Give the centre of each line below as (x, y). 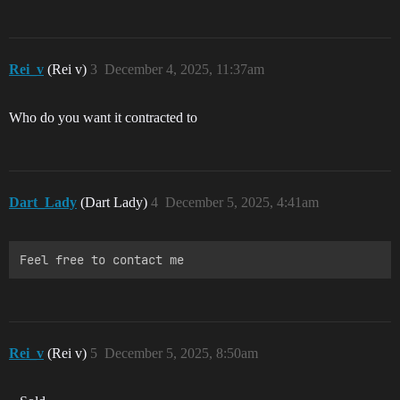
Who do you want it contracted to (103, 117)
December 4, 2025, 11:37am (184, 69)
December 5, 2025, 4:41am (242, 202)
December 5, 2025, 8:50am (181, 353)
